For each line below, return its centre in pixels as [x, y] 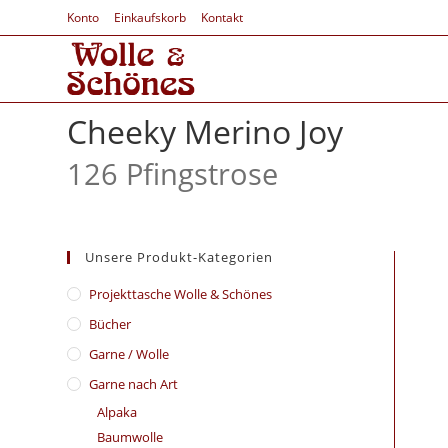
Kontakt [222, 17]
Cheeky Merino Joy [205, 131]
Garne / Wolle [129, 354]
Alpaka [117, 412]
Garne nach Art [134, 384]
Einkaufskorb [150, 17]
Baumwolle [130, 437]
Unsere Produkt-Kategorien [179, 257]
